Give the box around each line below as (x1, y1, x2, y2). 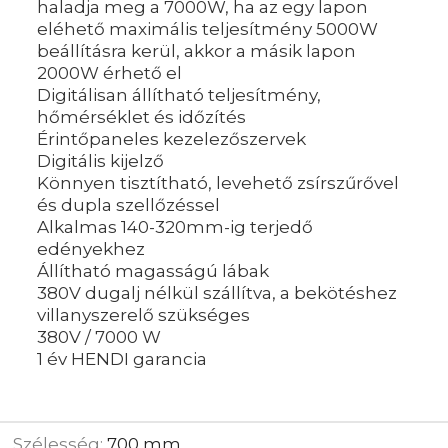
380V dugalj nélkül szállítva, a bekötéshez (37, 283, 397, 304)
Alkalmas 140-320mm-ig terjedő (37, 217, 313, 238)
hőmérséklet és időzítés (37, 107, 246, 128)
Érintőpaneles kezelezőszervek (37, 129, 306, 150)
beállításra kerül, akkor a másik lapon (37, 41, 356, 62)
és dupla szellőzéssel (37, 195, 220, 216)
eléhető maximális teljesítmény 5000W (37, 19, 378, 40)
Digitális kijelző (37, 151, 164, 172)
